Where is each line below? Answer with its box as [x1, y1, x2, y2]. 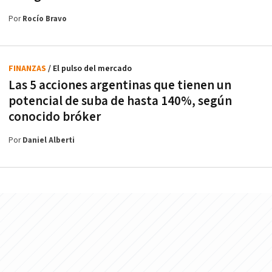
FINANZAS [8, 63, 48, 74]
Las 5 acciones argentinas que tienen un [8, 76, 231, 93]
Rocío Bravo [22, 13, 67, 24]
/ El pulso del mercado [48, 63, 132, 74]
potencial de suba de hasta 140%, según [8, 92, 232, 109]
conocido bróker [8, 108, 101, 125]
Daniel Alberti [22, 135, 75, 146]
